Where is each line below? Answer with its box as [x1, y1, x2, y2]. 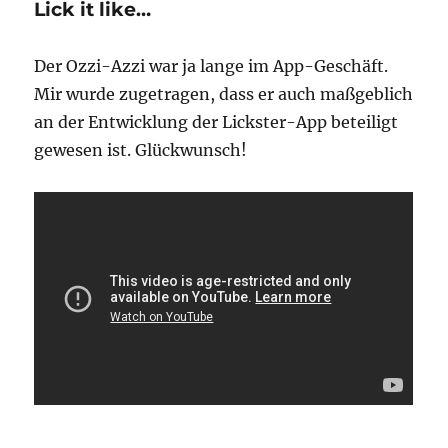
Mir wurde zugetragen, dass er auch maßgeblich [34, 84, 414, 105]
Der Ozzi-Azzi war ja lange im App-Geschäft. [34, 56, 389, 77]
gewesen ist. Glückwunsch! [34, 140, 248, 161]
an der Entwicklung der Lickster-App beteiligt [34, 112, 399, 133]
